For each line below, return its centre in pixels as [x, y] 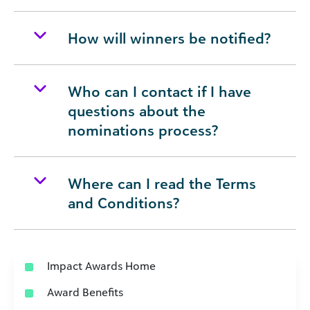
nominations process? [143, 130]
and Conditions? [124, 203]
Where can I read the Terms [162, 183]
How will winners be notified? [169, 38]
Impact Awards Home [101, 266]
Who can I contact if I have [159, 91]
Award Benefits [85, 292]
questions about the [137, 111]
